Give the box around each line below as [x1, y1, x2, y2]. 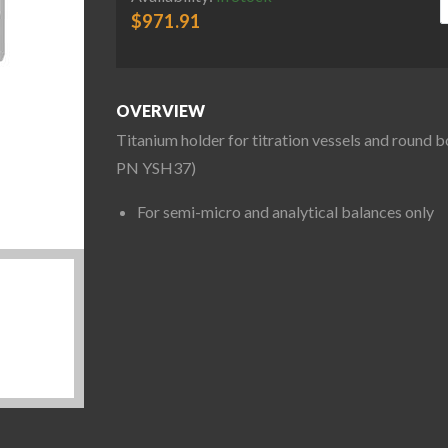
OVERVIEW [116, 101, 205, 121]
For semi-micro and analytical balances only [136, 202, 434, 222]
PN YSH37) [116, 158, 196, 178]
